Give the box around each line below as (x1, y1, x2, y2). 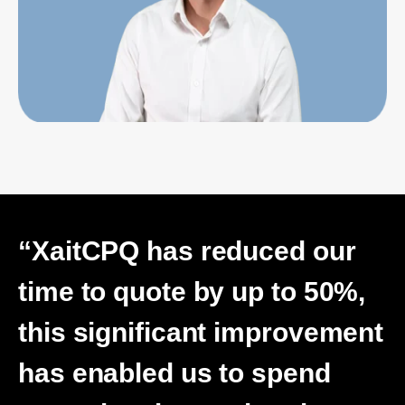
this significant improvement (18, 316, 384, 347)
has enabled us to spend (18, 357, 331, 388)
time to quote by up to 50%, (18, 276, 366, 306)
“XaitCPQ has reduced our (18, 235, 356, 266)
